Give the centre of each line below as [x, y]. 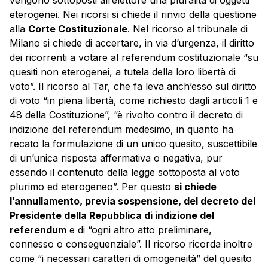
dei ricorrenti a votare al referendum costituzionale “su [134, 57]
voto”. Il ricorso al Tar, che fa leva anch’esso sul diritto [133, 86]
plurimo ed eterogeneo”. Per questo [92, 187]
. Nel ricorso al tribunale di [188, 29]
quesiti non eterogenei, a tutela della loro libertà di [123, 72]
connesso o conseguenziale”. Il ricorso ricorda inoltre [131, 244]
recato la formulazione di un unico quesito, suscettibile [133, 144]
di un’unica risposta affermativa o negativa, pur [116, 158]
